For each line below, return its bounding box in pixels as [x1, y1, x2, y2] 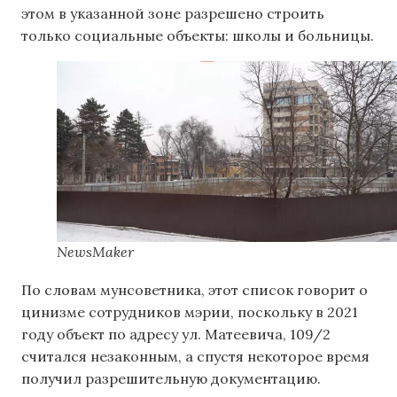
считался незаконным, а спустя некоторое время [21, 346, 370, 365]
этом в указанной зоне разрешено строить [21, 4, 324, 23]
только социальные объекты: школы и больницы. [21, 27, 374, 45]
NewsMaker [57, 242, 134, 261]
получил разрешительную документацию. [21, 369, 321, 387]
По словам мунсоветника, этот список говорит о [21, 280, 368, 299]
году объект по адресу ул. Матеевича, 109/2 [21, 324, 331, 343]
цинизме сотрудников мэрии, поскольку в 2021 [21, 302, 358, 321]
